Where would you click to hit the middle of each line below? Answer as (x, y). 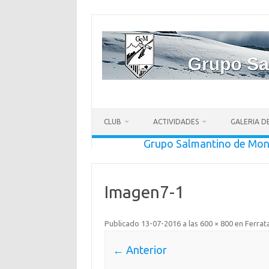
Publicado (122, 223)
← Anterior (140, 250)
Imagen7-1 (144, 192)
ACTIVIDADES (176, 122)
